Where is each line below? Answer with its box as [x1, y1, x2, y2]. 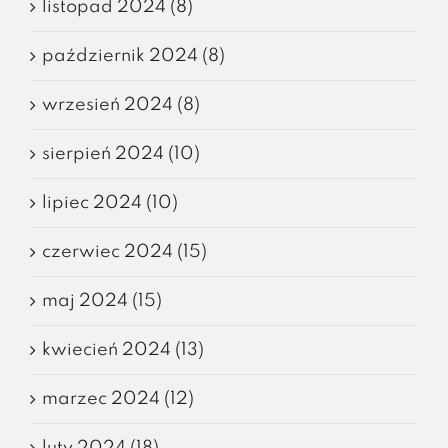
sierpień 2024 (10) [42, 144, 200, 163]
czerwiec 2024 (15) [42, 242, 207, 261]
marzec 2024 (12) [42, 389, 194, 408]
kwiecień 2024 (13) [42, 340, 204, 359]
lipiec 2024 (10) [42, 193, 178, 212]
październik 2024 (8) [42, 46, 225, 65]
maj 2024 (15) [42, 291, 162, 310]
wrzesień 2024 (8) [42, 95, 200, 114]
